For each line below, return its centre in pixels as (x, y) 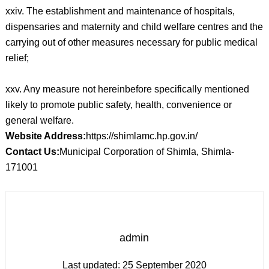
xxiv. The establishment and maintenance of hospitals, (120, 11)
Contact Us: (32, 152)
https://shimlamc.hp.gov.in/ (141, 136)
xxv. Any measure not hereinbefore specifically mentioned (127, 89)
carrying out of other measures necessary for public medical (131, 42)
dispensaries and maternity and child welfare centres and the (134, 27)
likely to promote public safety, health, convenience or (118, 105)
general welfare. (39, 120)
